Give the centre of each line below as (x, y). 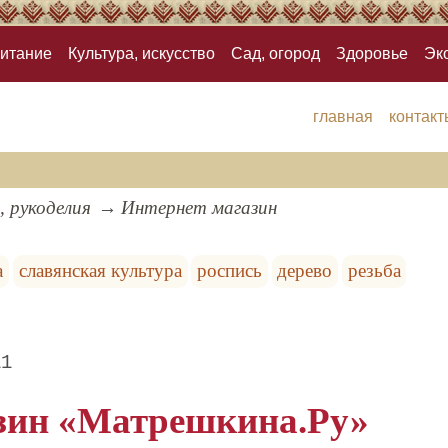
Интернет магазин (198, 208)
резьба (374, 271)
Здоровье (372, 54)
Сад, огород (275, 54)
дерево (305, 271)
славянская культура (100, 271)
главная (342, 117)
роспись (230, 271)
